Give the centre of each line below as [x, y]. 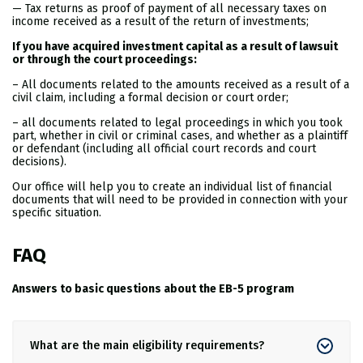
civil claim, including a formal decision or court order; [152, 98]
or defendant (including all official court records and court [164, 149]
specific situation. [57, 213]
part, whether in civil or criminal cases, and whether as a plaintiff [180, 136]
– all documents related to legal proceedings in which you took [177, 123]
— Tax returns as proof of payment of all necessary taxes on [169, 9]
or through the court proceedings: [106, 60]
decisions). [41, 162]
